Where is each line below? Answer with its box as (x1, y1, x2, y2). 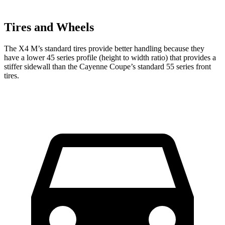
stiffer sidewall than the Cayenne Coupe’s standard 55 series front (4, 62, 211, 71)
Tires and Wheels (4, 21, 94, 34)
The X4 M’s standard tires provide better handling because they (4, 44, 204, 53)
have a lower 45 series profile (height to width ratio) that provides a (4, 53, 216, 62)
